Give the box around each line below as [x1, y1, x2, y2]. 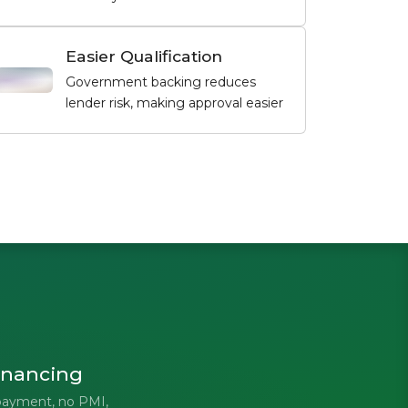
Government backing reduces [65, 73, 256, 90]
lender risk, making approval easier [65, 94, 283, 111]
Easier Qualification [65, 46, 222, 66]
